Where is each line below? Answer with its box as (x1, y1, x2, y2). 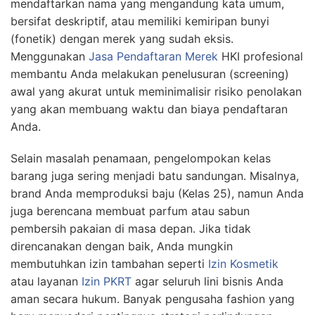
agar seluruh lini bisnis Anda (131, 274, 283, 289)
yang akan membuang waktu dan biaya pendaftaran (11, 102, 288, 117)
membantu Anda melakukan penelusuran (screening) (11, 67, 289, 82)
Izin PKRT (82, 274, 131, 289)
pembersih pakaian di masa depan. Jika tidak (11, 221, 251, 236)
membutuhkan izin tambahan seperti (11, 257, 205, 271)
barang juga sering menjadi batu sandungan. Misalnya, (11, 169, 299, 184)
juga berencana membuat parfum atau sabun (11, 204, 250, 219)
